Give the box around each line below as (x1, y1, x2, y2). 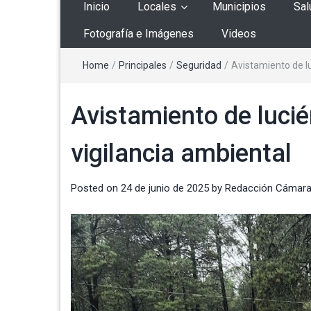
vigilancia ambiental (71, 139, 292, 169)
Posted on (71, 182, 121, 195)
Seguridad (176, 60, 221, 72)
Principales (119, 60, 167, 72)
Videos (221, 27, 256, 41)
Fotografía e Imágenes (83, 27, 194, 41)
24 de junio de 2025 (121, 182, 209, 195)
